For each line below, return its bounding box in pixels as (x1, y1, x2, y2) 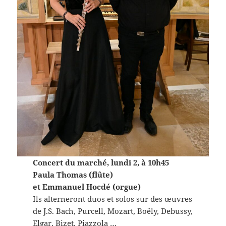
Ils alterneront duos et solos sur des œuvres (32, 194, 192, 204)
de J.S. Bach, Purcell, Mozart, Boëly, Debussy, (32, 206, 193, 216)
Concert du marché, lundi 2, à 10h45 (32, 157, 169, 168)
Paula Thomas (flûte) (32, 169, 113, 180)
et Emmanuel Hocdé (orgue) (32, 182, 141, 192)
